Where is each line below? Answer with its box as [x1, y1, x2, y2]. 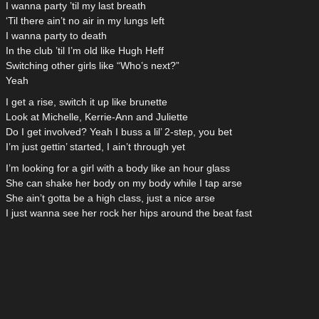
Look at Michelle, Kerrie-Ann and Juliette [6, 111, 188, 123]
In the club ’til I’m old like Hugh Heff [6, 45, 164, 57]
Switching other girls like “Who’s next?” [6, 60, 179, 72]
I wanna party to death [6, 30, 107, 42]
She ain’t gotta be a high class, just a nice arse [6, 192, 215, 204]
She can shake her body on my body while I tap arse [6, 177, 242, 189]
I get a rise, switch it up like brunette [6, 96, 167, 108]
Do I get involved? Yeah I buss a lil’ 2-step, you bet [6, 126, 232, 138]
